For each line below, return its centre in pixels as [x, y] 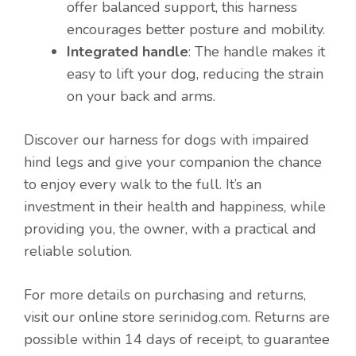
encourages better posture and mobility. [196, 29]
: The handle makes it [257, 51]
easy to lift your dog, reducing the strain [195, 74]
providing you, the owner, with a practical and [170, 228]
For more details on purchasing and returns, [165, 294]
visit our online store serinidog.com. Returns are [177, 317]
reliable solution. [78, 251]
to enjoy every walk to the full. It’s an [143, 184]
